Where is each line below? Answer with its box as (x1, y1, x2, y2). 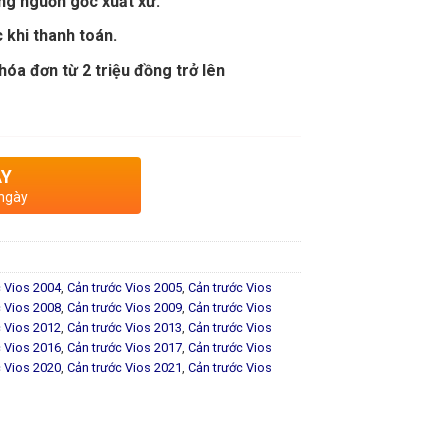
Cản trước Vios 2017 (67, 339, 182, 355)
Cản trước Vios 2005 (67, 279, 182, 295)
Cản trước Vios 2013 (67, 319, 182, 335)
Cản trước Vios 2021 (67, 359, 182, 375)
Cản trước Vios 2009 (67, 299, 182, 315)
